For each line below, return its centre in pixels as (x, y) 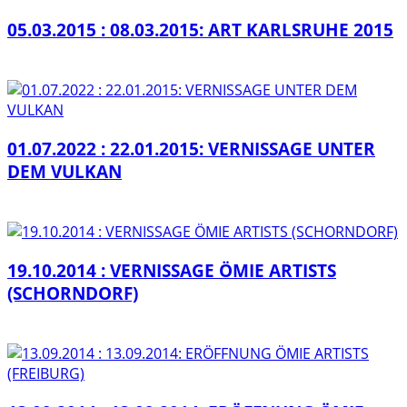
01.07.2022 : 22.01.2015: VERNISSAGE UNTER (191, 148)
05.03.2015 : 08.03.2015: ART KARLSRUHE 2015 (200, 29)
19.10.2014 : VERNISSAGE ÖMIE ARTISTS (172, 270)
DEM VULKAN (65, 171)
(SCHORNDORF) (73, 293)
